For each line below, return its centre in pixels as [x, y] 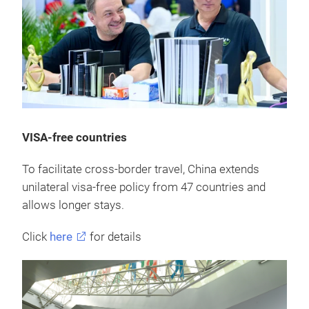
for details [114, 237]
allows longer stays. [73, 205]
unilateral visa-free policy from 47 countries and [144, 187]
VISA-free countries [74, 137]
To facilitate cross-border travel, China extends [141, 169]
